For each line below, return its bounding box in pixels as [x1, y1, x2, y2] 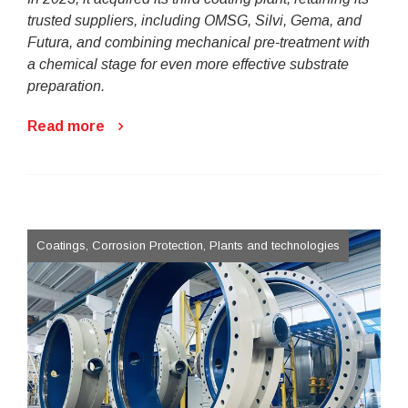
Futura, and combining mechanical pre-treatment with [27, 35, 370, 51]
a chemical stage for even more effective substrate [27, 56, 349, 73]
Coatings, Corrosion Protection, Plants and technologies [36, 239, 340, 253]
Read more [27, 118, 105, 135]
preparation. [27, 78, 105, 95]
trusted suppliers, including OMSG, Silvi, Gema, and [27, 13, 362, 29]
